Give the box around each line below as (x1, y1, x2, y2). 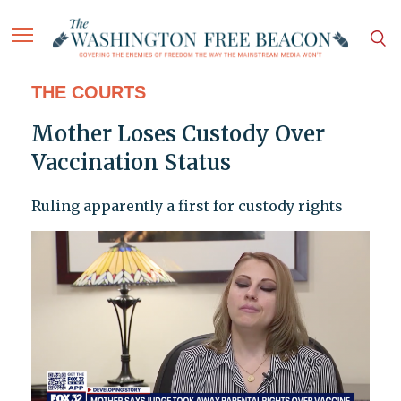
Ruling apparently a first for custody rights (30, 197, 343, 216)
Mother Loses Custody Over (30, 120, 325, 149)
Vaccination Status (30, 149, 231, 177)
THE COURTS (30, 82, 146, 103)
